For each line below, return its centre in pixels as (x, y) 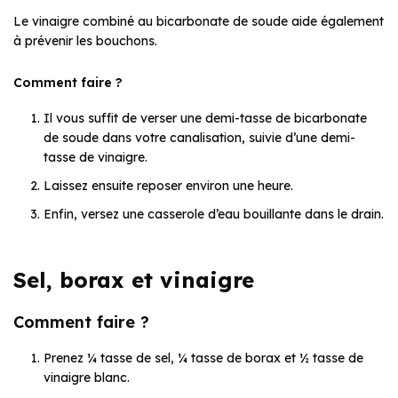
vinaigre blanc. (87, 377)
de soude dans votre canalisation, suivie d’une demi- (199, 137)
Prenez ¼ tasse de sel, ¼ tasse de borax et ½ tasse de (203, 358)
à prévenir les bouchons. (85, 40)
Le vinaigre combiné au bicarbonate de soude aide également (199, 21)
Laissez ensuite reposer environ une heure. (168, 185)
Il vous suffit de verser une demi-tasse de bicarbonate (205, 118)
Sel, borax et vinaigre (134, 279)
